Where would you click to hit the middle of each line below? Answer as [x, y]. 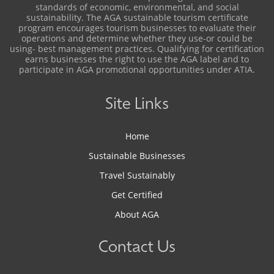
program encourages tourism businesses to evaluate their [137, 28]
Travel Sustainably [137, 175]
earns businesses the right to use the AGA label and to [137, 59]
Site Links [137, 105]
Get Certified [137, 195]
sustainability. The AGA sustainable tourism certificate [137, 17]
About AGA [137, 214]
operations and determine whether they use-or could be [137, 38]
